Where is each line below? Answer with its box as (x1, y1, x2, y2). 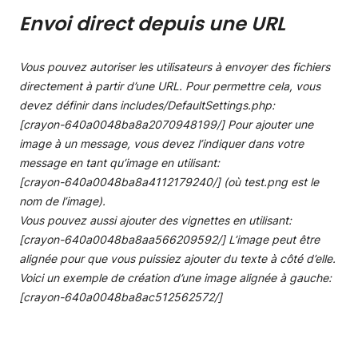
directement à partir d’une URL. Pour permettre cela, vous (19, 78, 320, 93)
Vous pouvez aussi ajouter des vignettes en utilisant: (19, 213, 292, 227)
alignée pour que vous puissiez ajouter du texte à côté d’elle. (19, 251, 336, 265)
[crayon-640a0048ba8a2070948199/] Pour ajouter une (19, 117, 313, 131)
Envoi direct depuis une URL (19, 10, 285, 37)
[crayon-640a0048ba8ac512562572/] (19, 289, 229, 304)
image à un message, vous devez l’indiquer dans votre (19, 136, 304, 150)
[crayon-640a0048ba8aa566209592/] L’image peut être (19, 232, 320, 246)
